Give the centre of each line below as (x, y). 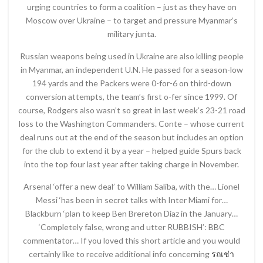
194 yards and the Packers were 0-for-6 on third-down (131, 83)
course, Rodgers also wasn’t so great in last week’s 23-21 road (131, 110)
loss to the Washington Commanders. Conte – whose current (131, 123)
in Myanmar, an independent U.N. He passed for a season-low (131, 69)
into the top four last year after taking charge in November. (131, 164)
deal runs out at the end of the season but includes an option (131, 137)
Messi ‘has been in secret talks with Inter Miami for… (131, 200)
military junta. (131, 33)
